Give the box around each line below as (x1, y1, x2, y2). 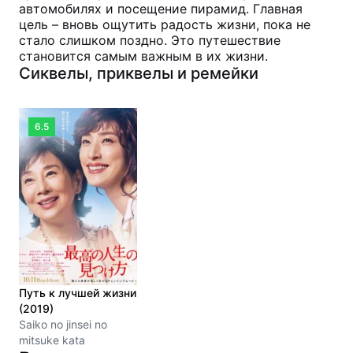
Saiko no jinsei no (19, 318, 107, 331)
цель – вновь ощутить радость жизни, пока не (19, 17, 310, 32)
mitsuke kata (19, 333, 85, 347)
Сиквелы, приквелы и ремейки (19, 64, 258, 83)
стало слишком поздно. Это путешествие (19, 32, 281, 48)
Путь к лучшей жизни (19, 286, 136, 299)
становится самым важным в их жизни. (19, 48, 268, 64)
